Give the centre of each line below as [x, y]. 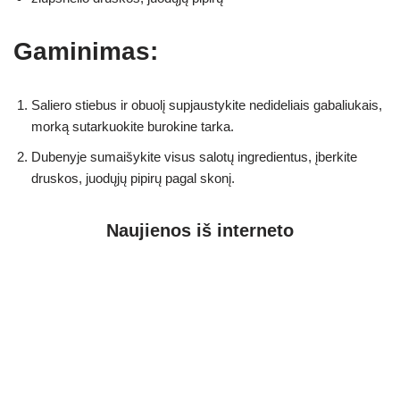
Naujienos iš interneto [200, 231]
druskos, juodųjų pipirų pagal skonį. [133, 179]
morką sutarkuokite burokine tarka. [133, 127]
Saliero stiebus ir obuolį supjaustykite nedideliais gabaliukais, [207, 105]
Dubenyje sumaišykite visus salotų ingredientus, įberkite [194, 157]
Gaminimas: [86, 52]
